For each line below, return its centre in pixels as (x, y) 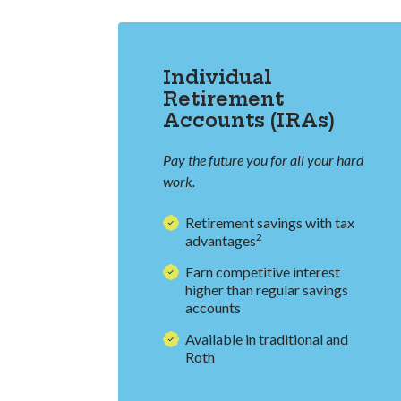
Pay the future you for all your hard (263, 160)
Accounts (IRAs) (249, 121)
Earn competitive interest (263, 272)
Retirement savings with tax (270, 223)
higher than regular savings (267, 290)
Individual (218, 78)
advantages (221, 241)
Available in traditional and (267, 339)
